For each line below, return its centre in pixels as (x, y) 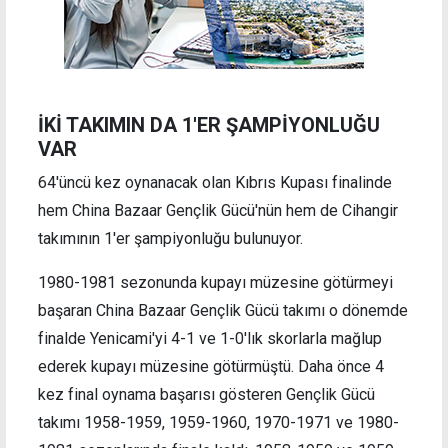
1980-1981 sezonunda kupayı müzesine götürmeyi (215, 283)
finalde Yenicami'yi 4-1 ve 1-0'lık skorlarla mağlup (210, 339)
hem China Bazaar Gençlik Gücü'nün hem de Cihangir (218, 211)
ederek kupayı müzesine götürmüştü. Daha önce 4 (211, 367)
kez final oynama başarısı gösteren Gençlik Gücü (206, 395)
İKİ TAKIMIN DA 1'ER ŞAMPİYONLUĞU (209, 125)
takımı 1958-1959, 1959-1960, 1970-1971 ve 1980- (218, 423)
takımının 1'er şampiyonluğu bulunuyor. (170, 239)
